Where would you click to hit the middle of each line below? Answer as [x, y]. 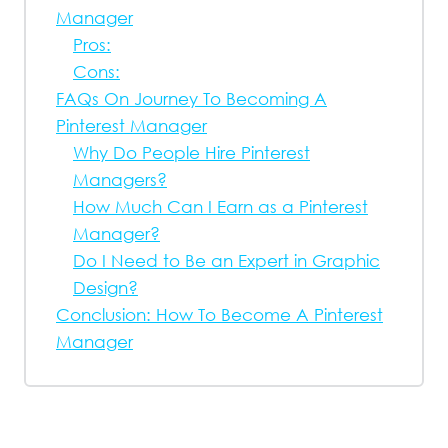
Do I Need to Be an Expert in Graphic [226, 260]
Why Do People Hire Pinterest [191, 152]
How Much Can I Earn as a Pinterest [220, 206]
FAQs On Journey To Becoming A [191, 98]
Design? [105, 287]
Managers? [120, 179]
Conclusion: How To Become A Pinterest [219, 314]
